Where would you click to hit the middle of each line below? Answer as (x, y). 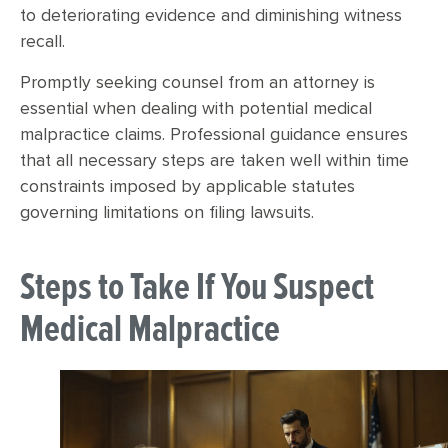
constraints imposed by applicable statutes (187, 186)
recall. (42, 42)
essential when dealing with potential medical (196, 108)
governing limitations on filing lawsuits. (167, 212)
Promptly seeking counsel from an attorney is (197, 82)
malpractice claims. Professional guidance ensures (214, 134)
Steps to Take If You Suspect (197, 286)
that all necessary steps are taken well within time (214, 160)
